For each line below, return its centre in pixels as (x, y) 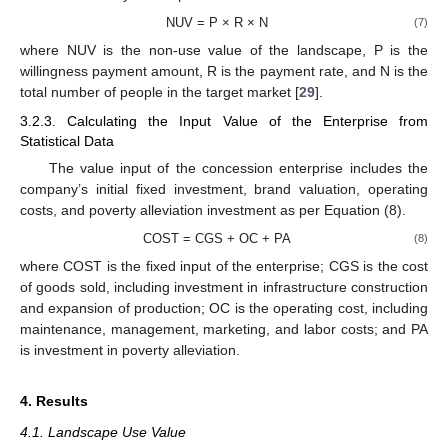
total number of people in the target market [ (159, 92)
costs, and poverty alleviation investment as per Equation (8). (213, 209)
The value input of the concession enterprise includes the (238, 167)
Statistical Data (67, 140)
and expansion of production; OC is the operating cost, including (224, 308)
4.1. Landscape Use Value (103, 432)
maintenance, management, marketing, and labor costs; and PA (224, 329)
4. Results (54, 401)
